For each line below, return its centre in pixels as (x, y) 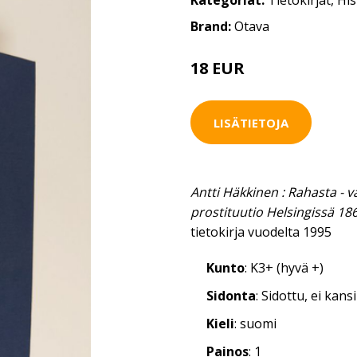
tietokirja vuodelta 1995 (261, 232)
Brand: (212, 26)
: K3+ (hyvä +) (284, 268)
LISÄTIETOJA (251, 122)
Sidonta (231, 296)
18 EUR (218, 68)
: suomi (255, 324)
